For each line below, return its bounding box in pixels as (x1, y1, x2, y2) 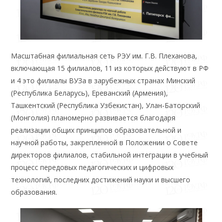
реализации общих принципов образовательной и (11, 125, 182, 135)
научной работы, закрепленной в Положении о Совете (11, 137, 198, 147)
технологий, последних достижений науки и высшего (11, 174, 191, 184)
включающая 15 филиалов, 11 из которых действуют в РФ (11, 63, 209, 73)
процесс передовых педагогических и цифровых (11, 162, 174, 172)
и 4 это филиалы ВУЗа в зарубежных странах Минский (11, 75, 196, 85)
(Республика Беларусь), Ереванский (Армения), (11, 88, 168, 98)
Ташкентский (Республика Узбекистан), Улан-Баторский (11, 100, 201, 110)
